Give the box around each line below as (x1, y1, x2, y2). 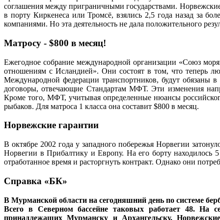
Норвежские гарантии (4, 120, 99, 131)
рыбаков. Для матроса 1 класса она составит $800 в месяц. (4, 102, 199, 110)
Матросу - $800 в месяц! (4, 37, 106, 48)
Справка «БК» (4, 175, 67, 186)
